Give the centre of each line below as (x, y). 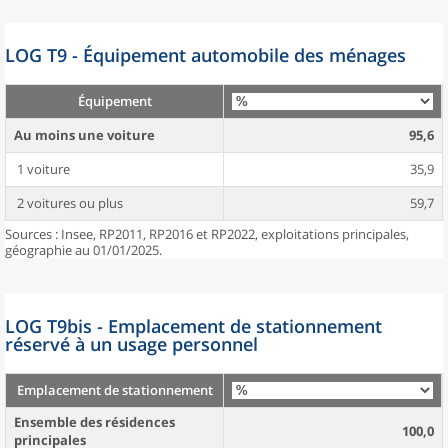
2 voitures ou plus (68, 203)
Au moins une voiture (84, 135)
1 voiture (42, 169)
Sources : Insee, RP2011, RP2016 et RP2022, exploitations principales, (207, 234)
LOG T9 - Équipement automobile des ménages (205, 55)
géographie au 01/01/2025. (83, 250)
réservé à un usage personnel (131, 344)
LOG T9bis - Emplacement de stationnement (193, 326)
